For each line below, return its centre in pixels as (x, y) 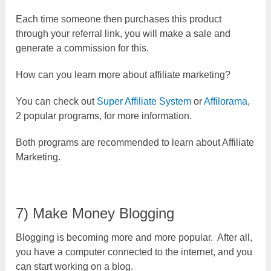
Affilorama (226, 101)
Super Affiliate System (144, 101)
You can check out (57, 101)
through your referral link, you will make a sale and (123, 33)
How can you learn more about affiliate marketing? (123, 74)
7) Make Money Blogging (95, 213)
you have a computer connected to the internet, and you (134, 252)
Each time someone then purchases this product (119, 19)
